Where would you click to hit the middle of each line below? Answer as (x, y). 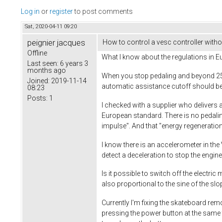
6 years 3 (73, 64)
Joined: (38, 81)
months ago (47, 71)
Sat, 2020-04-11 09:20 (51, 27)
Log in (30, 12)
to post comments (103, 12)
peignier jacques (56, 43)
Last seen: (43, 64)
